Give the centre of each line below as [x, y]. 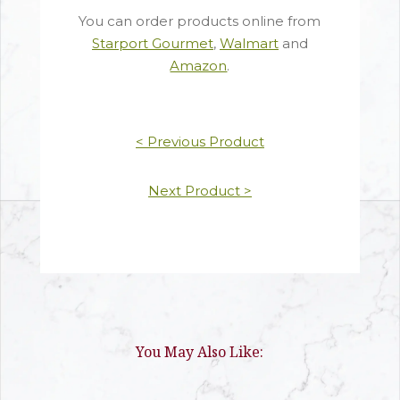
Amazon [199, 66]
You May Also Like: [200, 352]
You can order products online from [200, 21]
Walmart [249, 44]
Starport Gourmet [152, 44]
